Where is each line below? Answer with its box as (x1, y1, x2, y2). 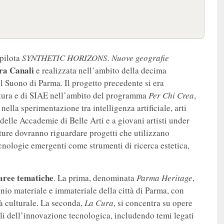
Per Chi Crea (148, 89, 194, 101)
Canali (9, 64, 34, 77)
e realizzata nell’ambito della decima (34, 64, 166, 76)
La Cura (84, 197, 113, 209)
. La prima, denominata (53, 172, 136, 184)
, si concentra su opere (113, 197, 192, 209)
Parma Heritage (136, 172, 192, 184)
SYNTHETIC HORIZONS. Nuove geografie (22, 52, 169, 64)
